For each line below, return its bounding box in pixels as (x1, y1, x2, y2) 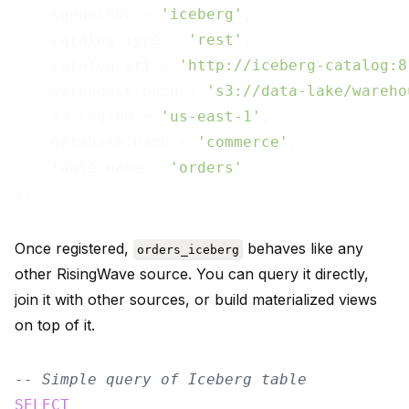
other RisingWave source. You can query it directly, (15, 265, 369, 284)
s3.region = (15, 108, 161, 126)
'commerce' (197, 133, 288, 152)
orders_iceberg (137, 243, 239, 257)
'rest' (188, 31, 243, 49)
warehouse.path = (15, 82, 206, 100)
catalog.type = (15, 31, 188, 49)
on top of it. (15, 316, 95, 335)
